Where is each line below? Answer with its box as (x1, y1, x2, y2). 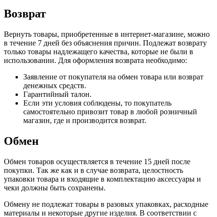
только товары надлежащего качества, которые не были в (4, 47, 193, 56)
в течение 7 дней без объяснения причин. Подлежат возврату (4, 39, 207, 47)
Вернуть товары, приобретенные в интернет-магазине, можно (4, 30, 210, 39)
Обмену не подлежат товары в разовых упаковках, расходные (4, 200, 208, 209)
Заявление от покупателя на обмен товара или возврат (23, 73, 203, 81)
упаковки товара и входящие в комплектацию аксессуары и (4, 175, 201, 184)
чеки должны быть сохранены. (4, 184, 106, 192)
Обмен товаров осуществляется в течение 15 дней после (4, 157, 190, 166)
